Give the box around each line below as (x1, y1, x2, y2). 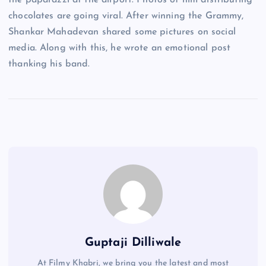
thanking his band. (8, 59, 90, 69)
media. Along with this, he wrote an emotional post (8, 43, 231, 53)
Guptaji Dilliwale (84, 237, 182, 249)
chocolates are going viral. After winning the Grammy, (8, 11, 244, 21)
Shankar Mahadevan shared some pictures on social (8, 27, 236, 37)
